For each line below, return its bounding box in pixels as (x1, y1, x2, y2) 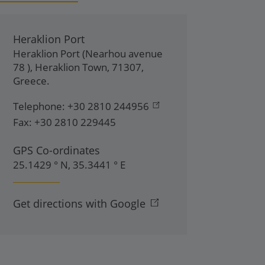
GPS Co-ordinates (13, 143, 100, 157)
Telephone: (13, 99, 65, 113)
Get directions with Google (13, 196, 146, 211)
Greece (13, 74, 47, 88)
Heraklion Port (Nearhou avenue (13, 47, 163, 60)
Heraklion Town (35, 60, 107, 74)
